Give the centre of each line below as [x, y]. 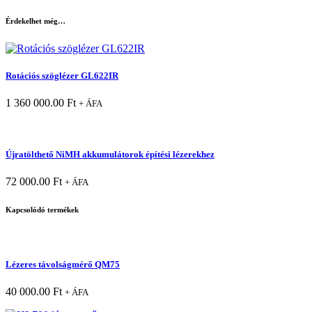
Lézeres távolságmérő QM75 [63, 264]
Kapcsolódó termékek [42, 209]
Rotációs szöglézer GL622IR [62, 76]
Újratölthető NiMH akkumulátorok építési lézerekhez [110, 154]
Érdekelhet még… [36, 21]
